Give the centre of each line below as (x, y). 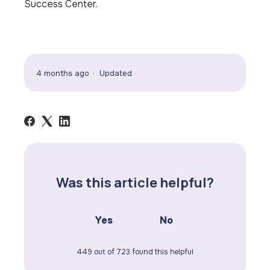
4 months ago (63, 73)
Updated (116, 73)
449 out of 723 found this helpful (135, 252)
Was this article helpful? (135, 182)
